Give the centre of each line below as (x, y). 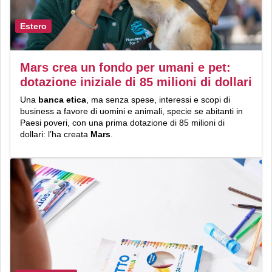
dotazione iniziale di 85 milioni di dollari (136, 82)
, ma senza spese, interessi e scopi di (158, 99)
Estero (33, 26)
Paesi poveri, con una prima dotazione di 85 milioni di (122, 122)
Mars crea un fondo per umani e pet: (125, 67)
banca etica (62, 99)
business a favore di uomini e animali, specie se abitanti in (131, 111)
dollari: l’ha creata (55, 134)
